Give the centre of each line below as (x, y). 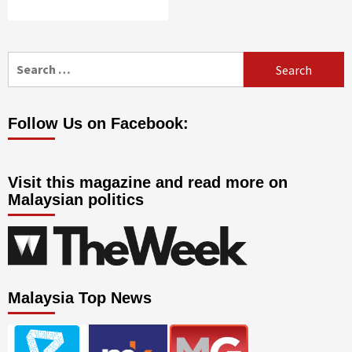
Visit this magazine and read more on (148, 182)
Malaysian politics (76, 200)
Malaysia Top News (80, 297)
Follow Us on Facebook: (98, 123)
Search (27, 60)
